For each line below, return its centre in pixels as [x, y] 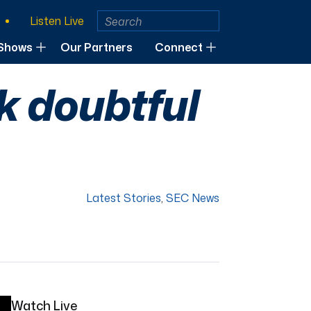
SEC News [193, 198]
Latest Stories [124, 198]
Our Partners [96, 48]
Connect [179, 48]
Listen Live [57, 21]
